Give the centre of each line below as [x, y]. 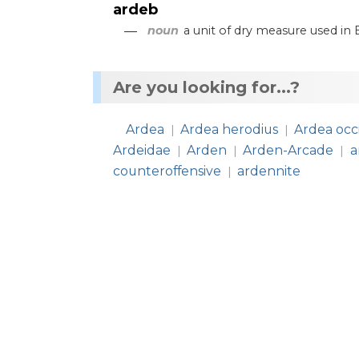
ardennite [269, 171]
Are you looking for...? [206, 87]
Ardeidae [142, 150]
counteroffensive [167, 171]
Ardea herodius [230, 129]
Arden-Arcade [288, 150]
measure [282, 30]
